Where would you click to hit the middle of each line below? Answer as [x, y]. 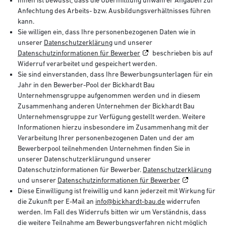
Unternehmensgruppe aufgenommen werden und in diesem [109, 95]
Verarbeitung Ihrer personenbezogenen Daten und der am [106, 137]
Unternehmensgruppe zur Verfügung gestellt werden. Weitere [111, 116]
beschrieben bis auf [182, 53]
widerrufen [183, 201]
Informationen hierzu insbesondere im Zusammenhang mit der [113, 127]
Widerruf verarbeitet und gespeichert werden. [87, 63]
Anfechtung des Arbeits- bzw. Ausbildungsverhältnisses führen [114, 10]
